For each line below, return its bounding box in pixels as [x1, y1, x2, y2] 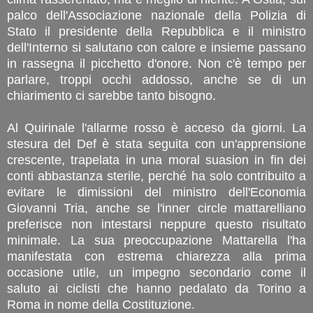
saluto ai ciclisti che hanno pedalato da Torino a [7, 281, 306, 296]
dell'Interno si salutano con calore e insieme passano [7, 40, 306, 54]
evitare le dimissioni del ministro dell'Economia [7, 184, 306, 199]
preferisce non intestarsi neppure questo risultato [7, 217, 306, 231]
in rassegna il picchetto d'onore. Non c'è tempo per [7, 56, 306, 71]
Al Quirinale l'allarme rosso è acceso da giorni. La [7, 120, 306, 135]
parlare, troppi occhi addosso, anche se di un [7, 72, 306, 87]
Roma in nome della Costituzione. [7, 297, 198, 312]
